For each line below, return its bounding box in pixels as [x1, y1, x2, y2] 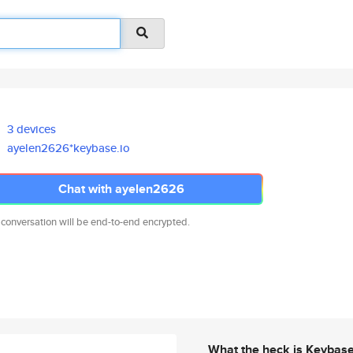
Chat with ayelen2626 [58, 180, 184, 198]
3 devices [7, 121, 57, 137]
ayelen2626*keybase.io [7, 139, 131, 156]
